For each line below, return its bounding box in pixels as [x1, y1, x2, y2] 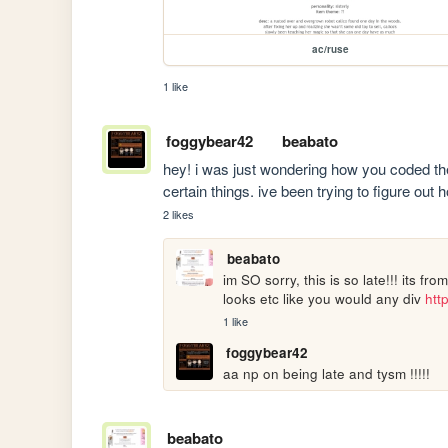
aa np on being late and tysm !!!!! [223, 363, 431, 383]
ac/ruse [311, 41, 349, 56]
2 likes [163, 205, 195, 222]
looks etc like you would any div [223, 288, 426, 308]
